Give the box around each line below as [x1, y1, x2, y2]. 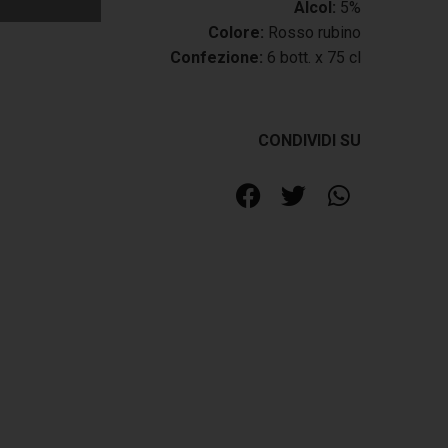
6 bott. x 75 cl [263, 48, 361, 67]
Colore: [208, 23, 264, 42]
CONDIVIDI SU [258, 131, 361, 150]
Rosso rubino [264, 23, 361, 42]
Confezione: [170, 48, 263, 67]
